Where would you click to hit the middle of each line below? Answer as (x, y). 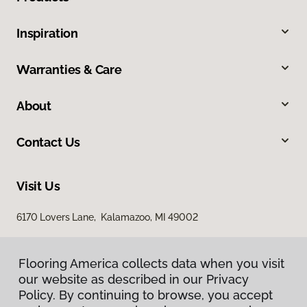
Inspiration (48, 34)
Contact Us (49, 143)
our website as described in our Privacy (134, 279)
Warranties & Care (69, 70)
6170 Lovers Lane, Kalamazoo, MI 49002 (107, 218)
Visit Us (38, 186)
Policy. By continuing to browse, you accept (146, 295)
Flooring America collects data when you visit (151, 263)
